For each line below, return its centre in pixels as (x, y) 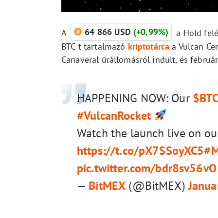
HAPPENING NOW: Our (135, 98)
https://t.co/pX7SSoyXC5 (141, 150)
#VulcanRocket (114, 115)
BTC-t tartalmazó (95, 46)
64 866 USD (108, 32)
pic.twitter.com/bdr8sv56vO (147, 168)
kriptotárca (149, 46)
